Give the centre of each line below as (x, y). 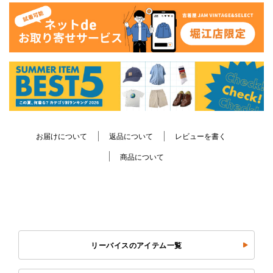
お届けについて (62, 137)
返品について (131, 137)
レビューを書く (200, 137)
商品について (142, 157)
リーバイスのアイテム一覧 (136, 245)
